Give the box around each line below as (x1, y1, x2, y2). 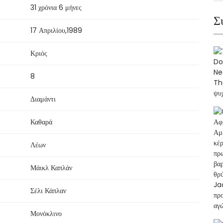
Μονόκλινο (30, 208, 62, 219)
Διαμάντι (30, 94, 56, 104)
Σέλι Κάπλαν (30, 185, 66, 196)
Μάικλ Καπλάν (30, 162, 72, 173)
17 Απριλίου (30, 25, 65, 35)
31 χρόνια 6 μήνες (30, 2, 82, 12)
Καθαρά (30, 116, 52, 127)
